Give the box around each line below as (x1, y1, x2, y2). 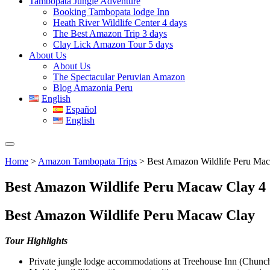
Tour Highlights (5, 235, 67, 246)
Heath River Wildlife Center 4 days (53, 17, 187, 28)
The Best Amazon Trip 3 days (53, 28, 167, 39)
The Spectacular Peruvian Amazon (53, 72, 185, 82)
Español (65, 104, 96, 115)
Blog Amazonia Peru (53, 83, 133, 93)
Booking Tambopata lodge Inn (53, 7, 169, 17)
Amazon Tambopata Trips (38, 156, 137, 166)
